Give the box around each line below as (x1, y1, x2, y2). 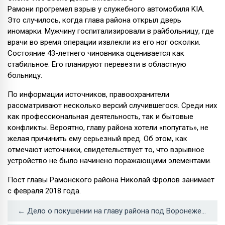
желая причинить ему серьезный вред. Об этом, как (8, 134, 187, 143)
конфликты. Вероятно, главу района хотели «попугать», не (8, 123, 208, 132)
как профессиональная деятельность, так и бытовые (8, 111, 193, 121)
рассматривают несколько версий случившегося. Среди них (8, 100, 217, 110)
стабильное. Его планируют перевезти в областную (8, 59, 186, 69)
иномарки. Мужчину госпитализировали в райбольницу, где (8, 26, 214, 36)
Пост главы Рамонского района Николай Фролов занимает (8, 175, 214, 184)
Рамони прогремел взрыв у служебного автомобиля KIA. (8, 4, 204, 14)
